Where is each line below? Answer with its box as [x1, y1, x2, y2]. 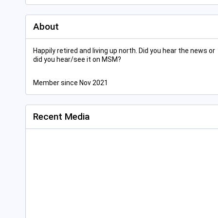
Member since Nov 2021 [33, 79, 108, 87]
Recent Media [33, 111, 90, 122]
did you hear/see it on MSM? [33, 55, 121, 63]
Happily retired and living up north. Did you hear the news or [33, 47, 215, 54]
